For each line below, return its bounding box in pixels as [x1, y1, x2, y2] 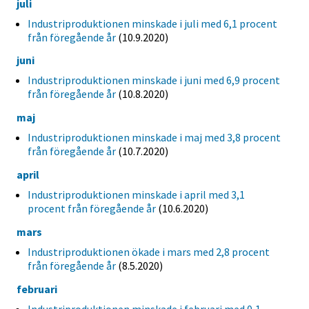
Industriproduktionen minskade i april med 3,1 [28, 188, 245, 202]
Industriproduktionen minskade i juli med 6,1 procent [28, 16, 277, 30]
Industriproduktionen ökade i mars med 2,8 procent [28, 244, 270, 259]
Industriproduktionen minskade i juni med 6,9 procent [28, 73, 280, 88]
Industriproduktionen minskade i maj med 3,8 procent [28, 130, 281, 145]
